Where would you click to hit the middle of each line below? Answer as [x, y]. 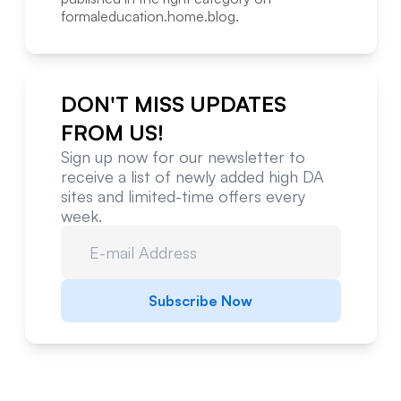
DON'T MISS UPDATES [173, 104]
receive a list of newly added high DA [192, 177]
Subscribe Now [200, 301]
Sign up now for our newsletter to [183, 157]
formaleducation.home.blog [148, 17]
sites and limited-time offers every [183, 196]
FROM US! [112, 133]
